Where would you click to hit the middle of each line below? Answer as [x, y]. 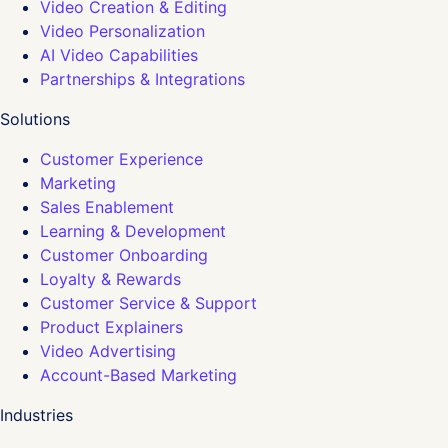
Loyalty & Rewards [110, 278]
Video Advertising [108, 350]
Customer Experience [121, 158]
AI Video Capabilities [119, 54]
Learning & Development [133, 230]
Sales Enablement [107, 206]
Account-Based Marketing [138, 374]
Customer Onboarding [124, 254]
